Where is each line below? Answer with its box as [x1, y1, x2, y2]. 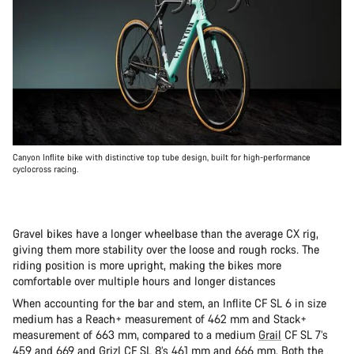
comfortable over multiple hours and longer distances [13, 273, 279, 288]
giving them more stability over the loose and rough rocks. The [13, 241, 319, 257]
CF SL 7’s [281, 326, 328, 342]
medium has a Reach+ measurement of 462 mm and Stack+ [13, 311, 307, 326]
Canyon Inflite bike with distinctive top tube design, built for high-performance [13, 151, 311, 163]
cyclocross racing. [13, 163, 78, 175]
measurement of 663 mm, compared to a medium [13, 326, 258, 342]
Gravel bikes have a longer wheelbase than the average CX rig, [13, 225, 318, 241]
